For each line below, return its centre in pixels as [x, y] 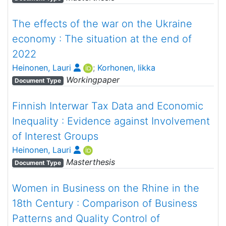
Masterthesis [89, 162]
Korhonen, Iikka [126, 68]
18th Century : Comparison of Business [105, 203]
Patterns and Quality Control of [86, 218]
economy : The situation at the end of [102, 39]
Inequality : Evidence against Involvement [111, 121]
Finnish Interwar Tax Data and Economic [108, 106]
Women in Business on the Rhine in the [106, 188]
